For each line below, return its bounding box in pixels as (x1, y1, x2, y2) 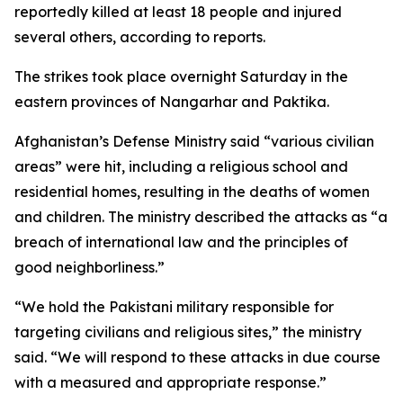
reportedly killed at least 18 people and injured (14, 3, 342, 21)
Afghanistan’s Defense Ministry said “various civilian (14, 132, 374, 150)
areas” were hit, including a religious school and (14, 157, 348, 175)
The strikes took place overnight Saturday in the (14, 67, 348, 85)
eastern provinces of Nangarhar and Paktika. (14, 93, 329, 111)
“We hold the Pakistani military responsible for (14, 298, 334, 316)
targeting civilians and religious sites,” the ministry (14, 323, 362, 341)
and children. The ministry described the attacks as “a (14, 208, 388, 226)
